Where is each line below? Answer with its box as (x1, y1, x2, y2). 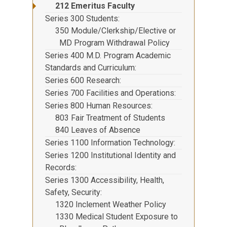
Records (45, 162, 75, 172)
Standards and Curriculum (45, 62, 135, 72)
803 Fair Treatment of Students (55, 112, 165, 123)
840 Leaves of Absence (55, 125, 140, 135)
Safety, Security (45, 187, 100, 197)
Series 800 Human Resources (45, 100, 151, 110)
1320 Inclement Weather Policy (55, 199, 166, 209)
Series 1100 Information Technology (45, 137, 174, 147)
